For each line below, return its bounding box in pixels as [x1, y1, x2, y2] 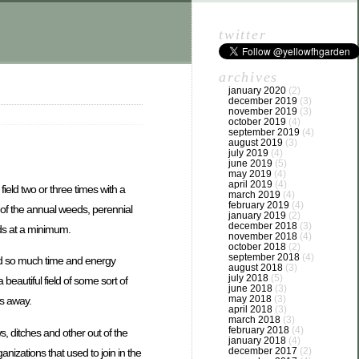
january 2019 [228, 210, 286, 221]
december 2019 [228, 95, 297, 107]
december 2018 [228, 220, 297, 232]
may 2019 [228, 168, 272, 179]
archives [219, 69, 279, 85]
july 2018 [228, 272, 268, 284]
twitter [219, 26, 267, 42]
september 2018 [228, 252, 300, 263]
